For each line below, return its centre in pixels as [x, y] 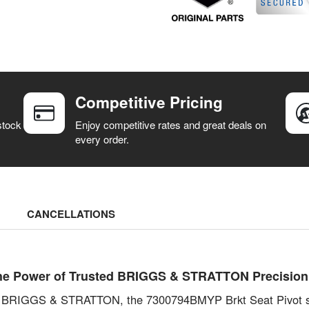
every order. [102, 139]
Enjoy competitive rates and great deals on [171, 124]
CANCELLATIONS [71, 213]
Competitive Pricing [149, 102]
